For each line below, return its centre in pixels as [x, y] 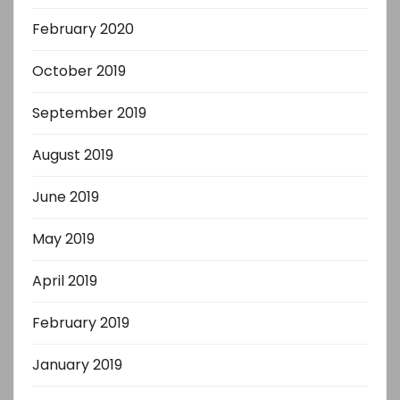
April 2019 [65, 280]
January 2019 [77, 364]
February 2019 [81, 322]
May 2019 [63, 238]
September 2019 [89, 112]
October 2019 [79, 71]
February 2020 [83, 29]
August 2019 [73, 154]
